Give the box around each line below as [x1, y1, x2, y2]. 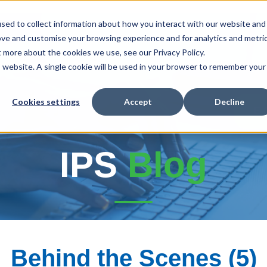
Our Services [73, 60, 131, 70]
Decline [215, 97, 244, 107]
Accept [123, 97, 152, 107]
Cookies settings [12, 97, 80, 107]
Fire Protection [167, 60, 234, 70]
